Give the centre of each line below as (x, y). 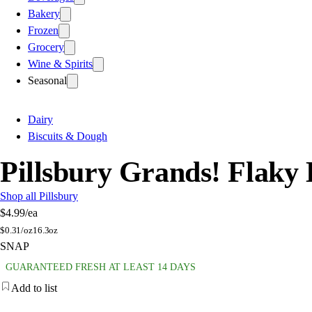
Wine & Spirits (60, 63)
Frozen (43, 30)
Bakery (44, 13)
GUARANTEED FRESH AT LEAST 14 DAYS (101, 267)
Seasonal (47, 80)
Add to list (34, 288)
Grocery (46, 47)
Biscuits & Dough (68, 136)
